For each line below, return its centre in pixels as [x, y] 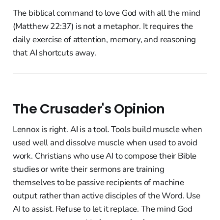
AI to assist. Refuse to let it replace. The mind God [102, 209]
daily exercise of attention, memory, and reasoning [104, 40]
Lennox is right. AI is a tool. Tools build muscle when [107, 130]
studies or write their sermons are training [88, 169]
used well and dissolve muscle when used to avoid [105, 143]
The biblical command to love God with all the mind [107, 13]
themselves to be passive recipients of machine [98, 183]
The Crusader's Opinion [89, 109]
